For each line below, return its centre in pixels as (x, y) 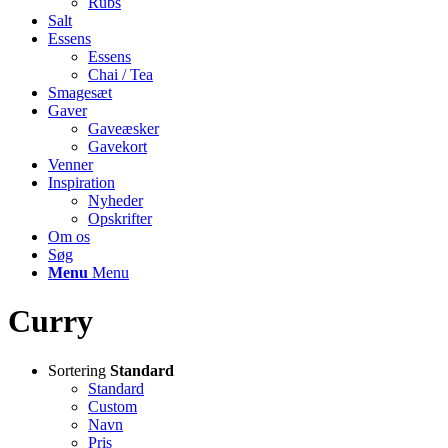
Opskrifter (120, 218)
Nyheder (115, 200)
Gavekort (117, 146)
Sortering (79, 370)
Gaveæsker (123, 128)
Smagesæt (80, 92)
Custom (112, 406)
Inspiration (81, 182)
